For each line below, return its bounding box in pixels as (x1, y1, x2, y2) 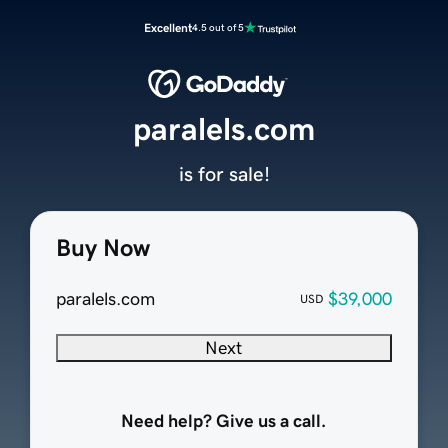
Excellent (144, 22, 192, 34)
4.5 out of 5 (192, 22, 244, 33)
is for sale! (178, 164, 270, 185)
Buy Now (55, 236, 150, 261)
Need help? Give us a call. (121, 412, 327, 431)
